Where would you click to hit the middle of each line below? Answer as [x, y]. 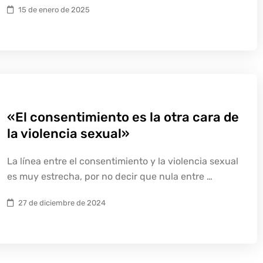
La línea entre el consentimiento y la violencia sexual [123, 161]
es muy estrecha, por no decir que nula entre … [110, 176]
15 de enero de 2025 [54, 10]
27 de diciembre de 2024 [62, 203]
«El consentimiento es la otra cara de [123, 117]
